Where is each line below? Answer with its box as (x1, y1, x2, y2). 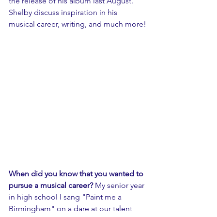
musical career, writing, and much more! (9, 19, 146, 29)
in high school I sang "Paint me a (9, 192, 124, 202)
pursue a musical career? (9, 181, 93, 190)
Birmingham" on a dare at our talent (9, 204, 134, 214)
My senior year (93, 181, 146, 190)
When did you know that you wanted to (9, 169, 145, 179)
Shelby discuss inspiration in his (9, 8, 119, 17)
